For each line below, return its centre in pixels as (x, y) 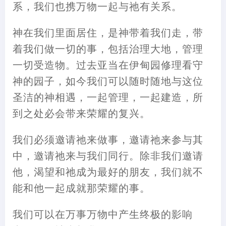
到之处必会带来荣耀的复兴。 (81, 113)
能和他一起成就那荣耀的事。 (81, 188)
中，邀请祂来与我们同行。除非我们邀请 (108, 155)
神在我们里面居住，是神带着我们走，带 (108, 32)
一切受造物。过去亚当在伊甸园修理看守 (108, 65)
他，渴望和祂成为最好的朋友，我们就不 (108, 172)
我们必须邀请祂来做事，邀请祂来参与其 (108, 139)
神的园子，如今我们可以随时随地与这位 (108, 81)
